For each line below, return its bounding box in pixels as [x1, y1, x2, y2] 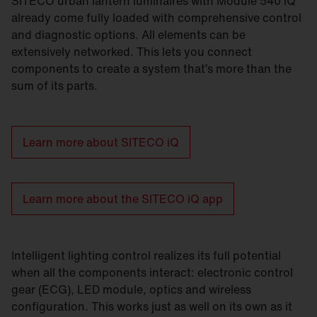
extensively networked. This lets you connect [11, 43, 252, 61]
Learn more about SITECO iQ [23, 134, 179, 151]
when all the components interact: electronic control [11, 264, 293, 282]
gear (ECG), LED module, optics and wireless [11, 281, 251, 299]
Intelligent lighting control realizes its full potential [11, 247, 281, 265]
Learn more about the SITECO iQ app [23, 190, 223, 208]
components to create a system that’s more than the [11, 60, 292, 78]
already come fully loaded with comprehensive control [11, 9, 301, 27]
